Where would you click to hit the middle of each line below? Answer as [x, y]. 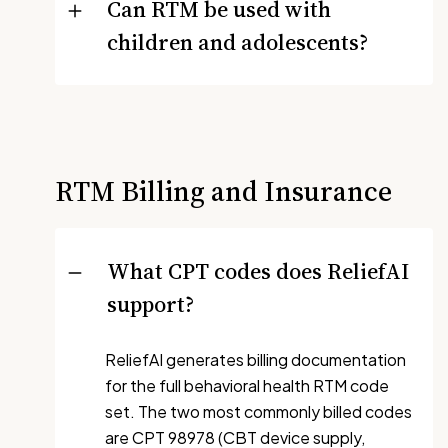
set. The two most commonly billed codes [258, 411]
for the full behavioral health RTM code [247, 385]
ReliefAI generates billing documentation [255, 359]
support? [150, 303]
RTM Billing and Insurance [223, 190]
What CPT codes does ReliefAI [258, 270]
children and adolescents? [237, 41]
